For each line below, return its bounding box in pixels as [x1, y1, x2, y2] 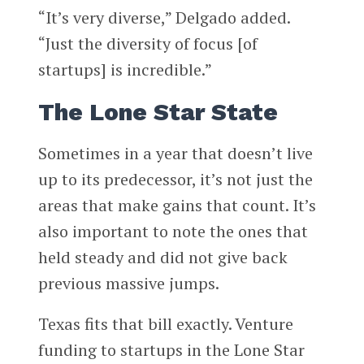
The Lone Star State [37, 97, 278, 126]
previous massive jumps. [37, 272, 219, 295]
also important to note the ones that [37, 220, 308, 243]
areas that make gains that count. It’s [37, 194, 316, 217]
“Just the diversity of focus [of [37, 32, 258, 55]
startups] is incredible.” [37, 58, 212, 81]
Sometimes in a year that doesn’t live [37, 142, 313, 165]
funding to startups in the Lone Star [37, 338, 305, 361]
